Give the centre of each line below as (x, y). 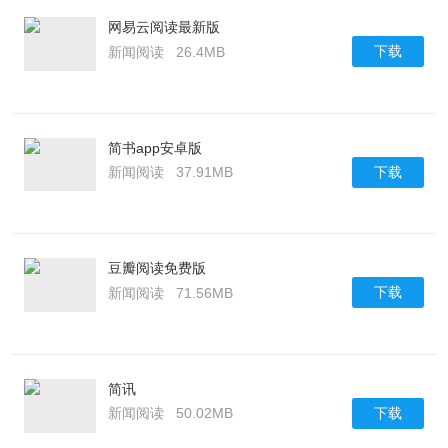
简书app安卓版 (154, 147)
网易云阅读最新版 (163, 27)
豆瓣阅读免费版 (156, 268)
